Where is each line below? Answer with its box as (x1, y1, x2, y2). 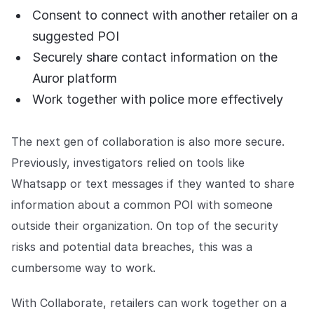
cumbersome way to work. (11, 261, 156, 275)
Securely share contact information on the (32, 50, 278, 65)
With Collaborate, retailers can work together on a (11, 296, 287, 310)
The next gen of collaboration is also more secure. (11, 135, 285, 149)
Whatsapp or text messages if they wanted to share (11, 177, 294, 191)
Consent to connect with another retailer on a (32, 8, 298, 23)
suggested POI (32, 29, 119, 44)
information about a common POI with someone (11, 198, 273, 212)
